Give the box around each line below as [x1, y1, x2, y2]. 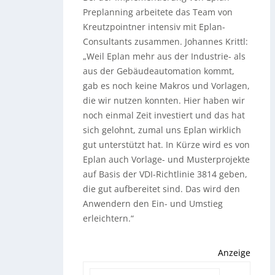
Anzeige [218, 247, 250, 259]
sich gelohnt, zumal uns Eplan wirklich [83, 124, 242, 136]
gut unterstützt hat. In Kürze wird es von [83, 139, 250, 151]
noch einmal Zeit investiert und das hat [83, 109, 246, 122]
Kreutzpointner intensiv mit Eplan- [83, 21, 226, 33]
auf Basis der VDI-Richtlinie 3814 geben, [83, 168, 248, 180]
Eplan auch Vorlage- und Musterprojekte [83, 153, 250, 166]
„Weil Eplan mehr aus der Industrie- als [83, 50, 246, 63]
